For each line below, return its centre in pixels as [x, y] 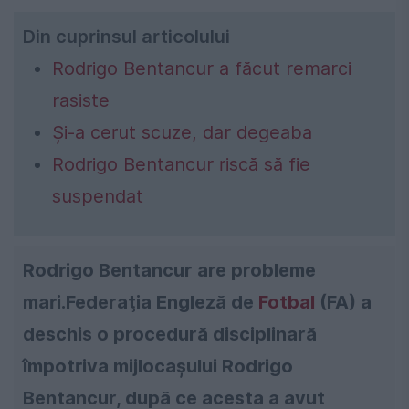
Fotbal [287, 302]
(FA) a [343, 302]
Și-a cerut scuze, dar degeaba [182, 132]
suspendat [98, 196]
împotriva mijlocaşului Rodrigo [158, 366]
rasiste [81, 100]
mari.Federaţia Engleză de [141, 302]
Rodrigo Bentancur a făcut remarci [202, 68]
